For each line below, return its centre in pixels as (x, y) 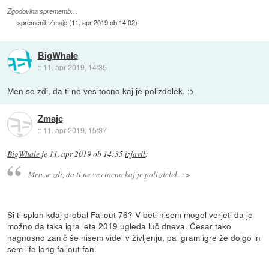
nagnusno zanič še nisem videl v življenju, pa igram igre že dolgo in (134, 237)
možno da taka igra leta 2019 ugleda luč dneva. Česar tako (119, 225)
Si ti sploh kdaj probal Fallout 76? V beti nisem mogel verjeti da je (130, 214)
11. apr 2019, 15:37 (75, 130)
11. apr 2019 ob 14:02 (104, 23)
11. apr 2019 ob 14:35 (86, 154)
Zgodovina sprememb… (43, 11)
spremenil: (34, 23)
